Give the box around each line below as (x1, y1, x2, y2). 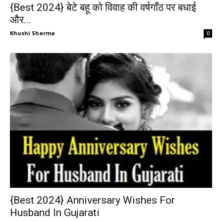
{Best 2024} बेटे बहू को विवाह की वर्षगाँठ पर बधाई (10, 1, 196, 14)
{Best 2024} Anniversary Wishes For (10, 194, 175, 207)
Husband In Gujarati (10, 207, 100, 219)
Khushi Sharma (10, 29, 55, 37)
